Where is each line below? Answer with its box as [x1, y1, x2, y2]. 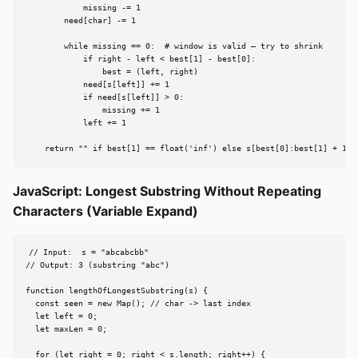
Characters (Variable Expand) [13, 202, 198, 219]
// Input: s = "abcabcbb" [28, 248, 149, 257]
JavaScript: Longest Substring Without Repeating [13, 182, 321, 199]
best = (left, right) [26, 67, 198, 77]
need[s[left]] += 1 [26, 80, 169, 89]
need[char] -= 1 [26, 16, 136, 26]
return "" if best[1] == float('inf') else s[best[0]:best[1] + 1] [26, 144, 352, 153]
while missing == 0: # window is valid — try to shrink [26, 42, 323, 51]
